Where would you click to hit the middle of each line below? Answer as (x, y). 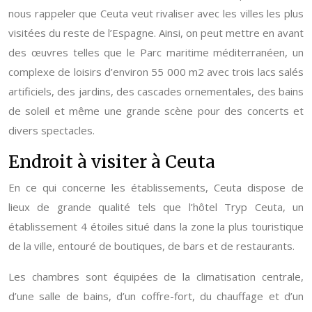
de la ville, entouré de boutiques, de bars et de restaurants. (151, 246)
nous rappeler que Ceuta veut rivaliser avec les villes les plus (156, 13)
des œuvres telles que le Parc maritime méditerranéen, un (156, 52)
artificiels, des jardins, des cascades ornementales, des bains (156, 91)
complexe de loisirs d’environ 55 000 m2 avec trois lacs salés (156, 72)
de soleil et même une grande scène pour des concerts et (156, 111)
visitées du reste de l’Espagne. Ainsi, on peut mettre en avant (156, 33)
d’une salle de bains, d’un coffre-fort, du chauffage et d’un (156, 296)
